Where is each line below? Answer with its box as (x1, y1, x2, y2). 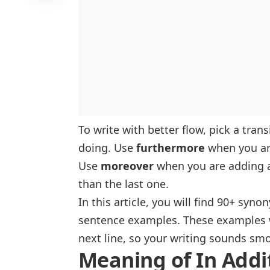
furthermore (136, 140, 205, 155)
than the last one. (78, 177, 169, 192)
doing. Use (78, 140, 136, 155)
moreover (101, 159, 154, 174)
